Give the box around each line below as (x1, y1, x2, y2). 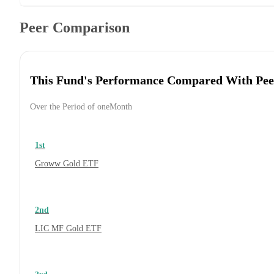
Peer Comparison (20, 20, 130, 36)
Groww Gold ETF (35, 159, 98, 169)
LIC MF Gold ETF (35, 224, 102, 234)
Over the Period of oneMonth (30, 102, 132, 112)
